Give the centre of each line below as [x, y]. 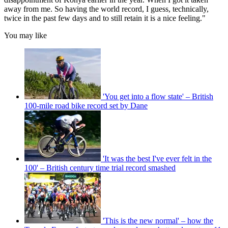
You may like [25, 35]
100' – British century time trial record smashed [100, 167]
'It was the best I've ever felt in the [157, 158]
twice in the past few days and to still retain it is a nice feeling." [105, 18]
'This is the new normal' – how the [158, 220]
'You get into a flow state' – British [158, 96]
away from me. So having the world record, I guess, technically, [106, 9]
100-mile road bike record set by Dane [86, 105]
